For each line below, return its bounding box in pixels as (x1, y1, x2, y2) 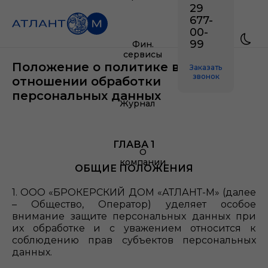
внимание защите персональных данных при (12, 211, 256, 222)
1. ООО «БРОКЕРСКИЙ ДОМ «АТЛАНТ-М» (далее (12, 187, 256, 198)
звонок (192, 72, 220, 81)
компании (120, 157, 166, 167)
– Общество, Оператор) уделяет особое (12, 199, 256, 210)
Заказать (190, 63, 222, 72)
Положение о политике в (12, 60, 179, 74)
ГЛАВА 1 (113, 139, 155, 150)
